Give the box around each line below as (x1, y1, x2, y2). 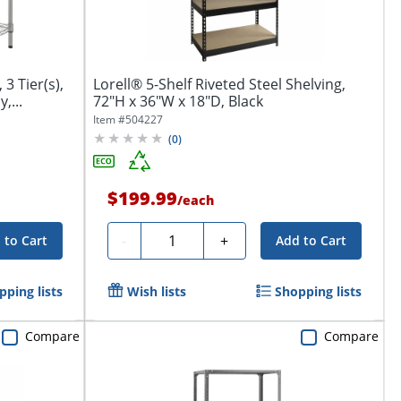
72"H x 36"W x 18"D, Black (92, 90, 263, 111)
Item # (92, 111, 125, 127)
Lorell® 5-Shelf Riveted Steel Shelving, (92, 73, 346, 94)
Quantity (147, 227, 206, 248)
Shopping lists (275, 282, 363, 300)
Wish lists (126, 282, 186, 300)
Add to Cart (276, 231, 347, 249)
